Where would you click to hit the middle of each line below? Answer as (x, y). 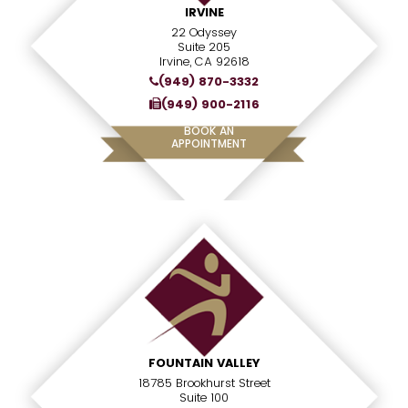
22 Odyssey (204, 32)
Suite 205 (204, 47)
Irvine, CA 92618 (204, 61)
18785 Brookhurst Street (204, 383)
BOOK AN (209, 131)
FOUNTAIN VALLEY (204, 363)
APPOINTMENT (209, 143)
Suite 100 (204, 398)
